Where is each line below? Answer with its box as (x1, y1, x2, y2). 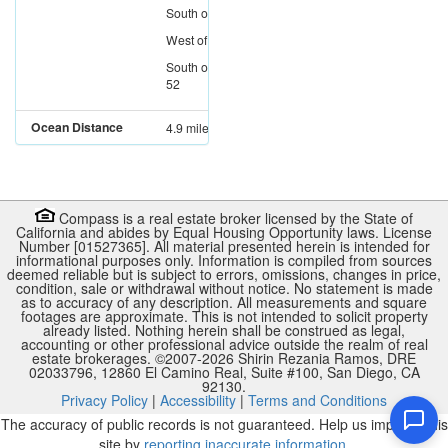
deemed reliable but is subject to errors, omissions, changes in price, (7, 263, 441, 284)
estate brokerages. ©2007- (32, 347, 202, 368)
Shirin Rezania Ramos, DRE (234, 347, 416, 368)
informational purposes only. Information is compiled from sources (16, 249, 432, 270)
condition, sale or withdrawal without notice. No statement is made (15, 277, 433, 298)
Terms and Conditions (248, 389, 387, 410)
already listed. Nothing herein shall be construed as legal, (43, 319, 405, 340)
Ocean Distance (31, 117, 123, 136)
